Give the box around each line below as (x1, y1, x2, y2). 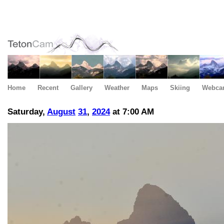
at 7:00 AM (110, 107, 154, 117)
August (47, 107, 75, 117)
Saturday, (7, 107, 47, 117)
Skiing (170, 84, 190, 91)
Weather (104, 84, 129, 91)
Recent (37, 84, 58, 91)
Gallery (70, 84, 92, 91)
